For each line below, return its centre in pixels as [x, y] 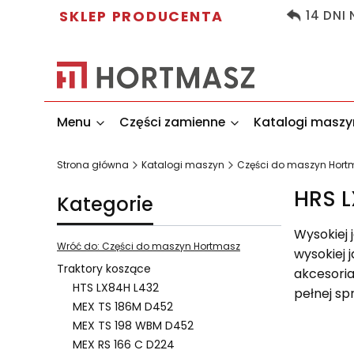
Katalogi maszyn [183, 165]
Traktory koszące [104, 269]
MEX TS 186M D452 [123, 307]
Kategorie [105, 205]
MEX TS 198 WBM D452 [133, 326]
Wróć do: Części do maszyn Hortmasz [149, 247]
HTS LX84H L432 [116, 288]
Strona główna [93, 165]
